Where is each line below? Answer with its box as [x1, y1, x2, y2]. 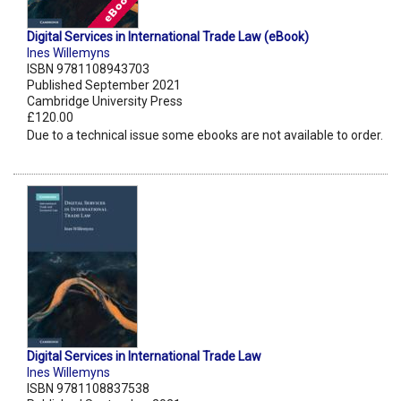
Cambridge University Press [27, 94, 183, 109]
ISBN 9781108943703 [27, 62, 149, 77]
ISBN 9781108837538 [27, 381, 149, 397]
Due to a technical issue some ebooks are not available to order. [27, 128, 383, 143]
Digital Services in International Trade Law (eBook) [27, 30, 309, 45]
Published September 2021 [27, 78, 181, 93]
